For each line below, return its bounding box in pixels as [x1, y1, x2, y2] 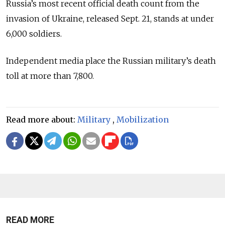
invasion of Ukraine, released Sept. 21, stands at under [6, 14, 214, 24]
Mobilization [117, 115, 169, 125]
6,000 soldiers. [6, 29, 62, 39]
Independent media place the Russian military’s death [6, 56, 216, 66]
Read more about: [6, 115, 77, 125]
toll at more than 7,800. [6, 71, 94, 81]
